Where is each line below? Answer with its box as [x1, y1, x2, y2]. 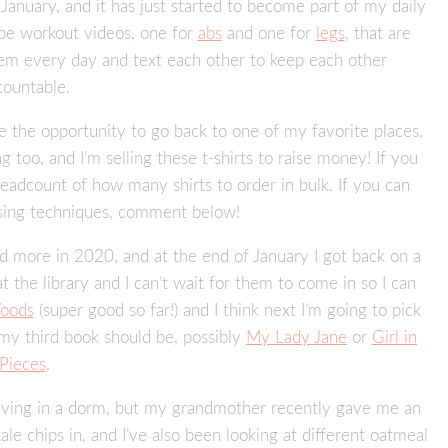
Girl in [372, 329, 417, 347]
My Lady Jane [246, 329, 347, 347]
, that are [344, 25, 411, 43]
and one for [221, 25, 316, 43]
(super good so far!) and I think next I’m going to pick [33, 302, 421, 320]
